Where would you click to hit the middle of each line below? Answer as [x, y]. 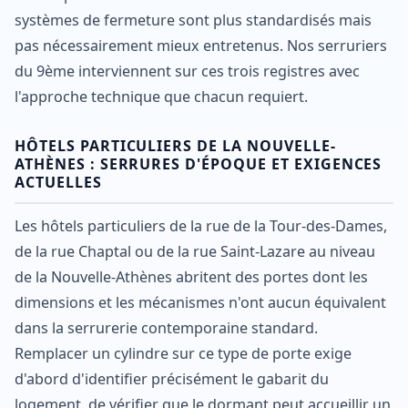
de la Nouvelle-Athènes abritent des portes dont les [191, 276]
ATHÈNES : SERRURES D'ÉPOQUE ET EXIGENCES [199, 164]
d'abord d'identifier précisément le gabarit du [172, 378]
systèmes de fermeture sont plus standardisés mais [193, 20]
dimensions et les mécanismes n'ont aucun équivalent [200, 302]
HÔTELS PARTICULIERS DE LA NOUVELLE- [175, 146]
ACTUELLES [58, 183]
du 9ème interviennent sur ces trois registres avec [187, 71]
